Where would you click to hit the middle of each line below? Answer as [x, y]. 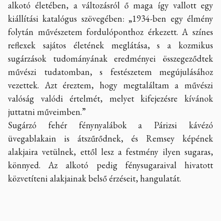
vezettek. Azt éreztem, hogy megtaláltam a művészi [110, 85]
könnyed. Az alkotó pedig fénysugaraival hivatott [110, 165]
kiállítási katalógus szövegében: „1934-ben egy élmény [110, 18]
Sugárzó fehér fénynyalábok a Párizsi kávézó [110, 125]
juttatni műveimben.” [47, 111]
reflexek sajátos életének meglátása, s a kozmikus [110, 45]
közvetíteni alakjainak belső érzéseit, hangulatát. [94, 178]
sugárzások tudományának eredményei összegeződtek [110, 58]
